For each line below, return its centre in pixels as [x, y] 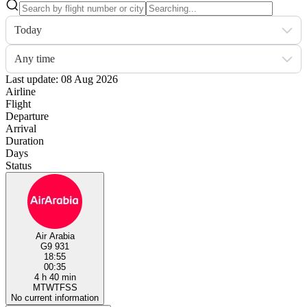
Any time [35, 58]
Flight [18, 103]
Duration [25, 140]
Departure [27, 116]
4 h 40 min [55, 277]
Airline [21, 91]
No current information [55, 297]
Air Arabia [55, 236]
